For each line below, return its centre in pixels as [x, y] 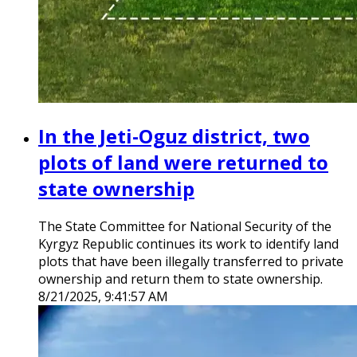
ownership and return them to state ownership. [180, 279]
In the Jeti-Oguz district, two [174, 136]
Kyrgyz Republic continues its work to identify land [188, 244]
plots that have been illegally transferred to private [191, 262]
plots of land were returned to [183, 163]
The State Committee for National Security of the [185, 227]
